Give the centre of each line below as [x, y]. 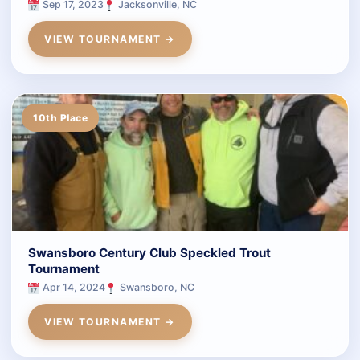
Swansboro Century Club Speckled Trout [149, 252]
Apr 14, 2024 [73, 287]
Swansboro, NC [156, 287]
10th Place [60, 117]
